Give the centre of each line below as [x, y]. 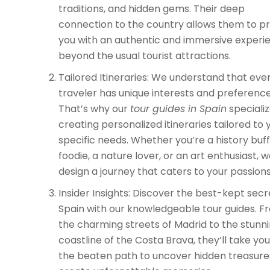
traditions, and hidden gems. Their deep [151, 9]
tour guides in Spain [178, 109]
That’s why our [94, 109]
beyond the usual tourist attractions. [144, 56]
